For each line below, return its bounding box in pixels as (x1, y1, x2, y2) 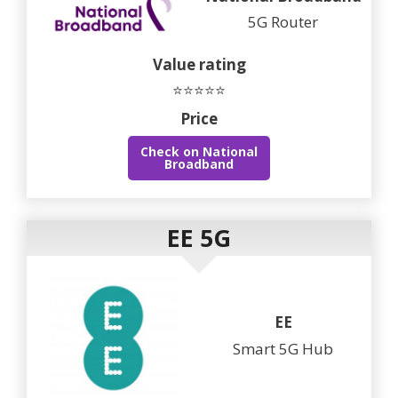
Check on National (140, 143, 258, 161)
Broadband (164, 155, 234, 173)
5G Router (248, 12, 318, 33)
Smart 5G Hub (233, 338, 333, 359)
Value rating (152, 53, 246, 75)
